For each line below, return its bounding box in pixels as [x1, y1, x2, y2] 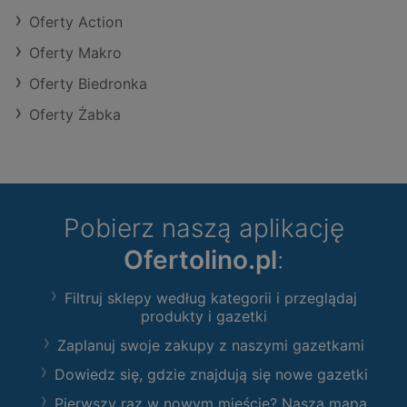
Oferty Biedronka [29, 74, 147, 94]
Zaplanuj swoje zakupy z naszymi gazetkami [57, 336, 364, 355]
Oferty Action [29, 13, 123, 32]
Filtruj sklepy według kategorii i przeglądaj [65, 289, 357, 308]
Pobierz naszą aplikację [63, 213, 344, 244]
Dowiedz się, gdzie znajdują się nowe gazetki [54, 365, 368, 384]
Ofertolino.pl [123, 244, 277, 276]
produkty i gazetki [140, 307, 267, 326]
